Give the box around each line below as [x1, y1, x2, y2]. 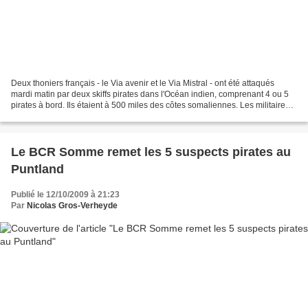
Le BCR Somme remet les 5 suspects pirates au [11, 145, 291, 159]
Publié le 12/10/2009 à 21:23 [11, 190, 120, 200]
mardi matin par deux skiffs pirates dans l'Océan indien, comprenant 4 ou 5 [11, 89, 289, 100]
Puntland [11, 162, 64, 177]
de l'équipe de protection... [11, 111, 109, 122]
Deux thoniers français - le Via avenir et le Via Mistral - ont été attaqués [11, 78, 274, 89]
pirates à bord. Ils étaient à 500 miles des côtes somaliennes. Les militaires [11, 100, 289, 111]
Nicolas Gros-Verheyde [27, 201, 118, 211]
